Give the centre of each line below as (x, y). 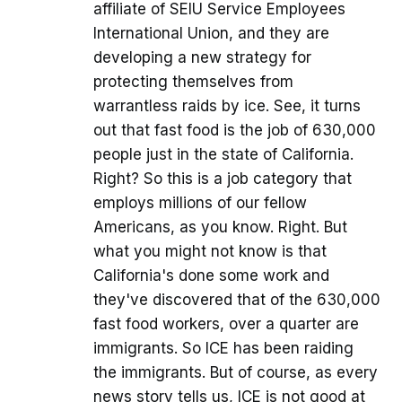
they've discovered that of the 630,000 (237, 300)
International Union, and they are (211, 34)
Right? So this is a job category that (223, 179)
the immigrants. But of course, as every (236, 373)
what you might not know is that (210, 252)
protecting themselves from (193, 82)
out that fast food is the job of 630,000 (235, 131)
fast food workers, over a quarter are (226, 324)
